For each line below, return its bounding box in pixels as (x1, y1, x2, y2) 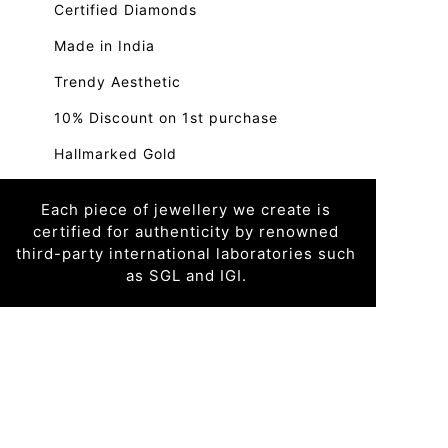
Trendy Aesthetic (54, 73, 181, 90)
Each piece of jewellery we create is (41, 200, 331, 219)
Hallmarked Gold (54, 145, 177, 162)
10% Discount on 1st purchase (54, 109, 278, 126)
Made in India (54, 37, 155, 54)
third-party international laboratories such (16, 244, 356, 263)
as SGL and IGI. (125, 266, 247, 285)
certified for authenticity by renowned (33, 222, 339, 241)
